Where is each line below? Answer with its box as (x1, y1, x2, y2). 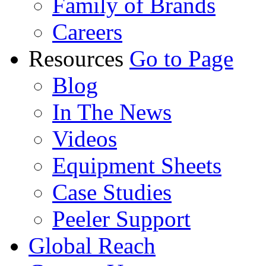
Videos (52, 125, 117, 151)
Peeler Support (52, 205, 191, 232)
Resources (28, 45, 129, 71)
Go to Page (129, 45, 233, 71)
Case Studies (52, 179, 172, 205)
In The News (52, 99, 172, 125)
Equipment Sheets (52, 152, 221, 178)
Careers (52, 18, 122, 45)
